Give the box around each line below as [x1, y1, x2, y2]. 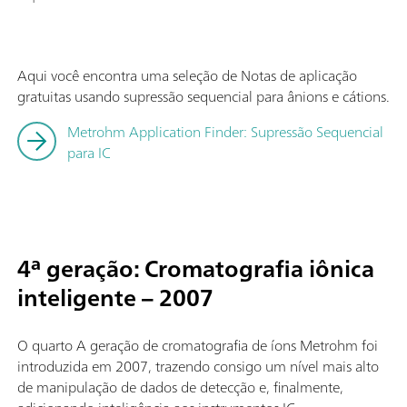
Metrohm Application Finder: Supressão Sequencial [67, 118, 383, 144]
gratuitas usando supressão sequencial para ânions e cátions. [17, 83, 390, 109]
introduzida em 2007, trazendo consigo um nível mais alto [17, 352, 379, 379]
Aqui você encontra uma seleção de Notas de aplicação [17, 62, 357, 88]
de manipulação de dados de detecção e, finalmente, [17, 373, 343, 400]
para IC [67, 139, 111, 165]
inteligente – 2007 [17, 276, 213, 318]
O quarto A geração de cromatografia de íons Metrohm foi [17, 332, 378, 358]
